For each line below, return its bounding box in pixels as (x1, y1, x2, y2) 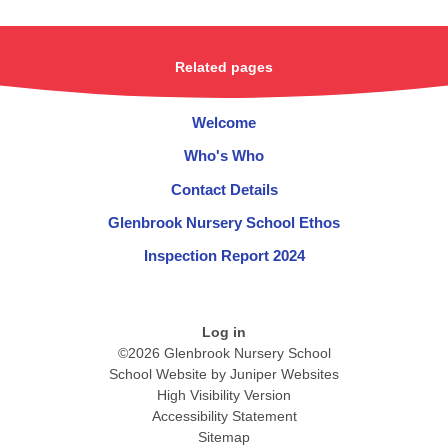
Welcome (192, 114, 256, 132)
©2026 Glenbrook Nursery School (117, 345, 331, 362)
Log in (202, 324, 246, 341)
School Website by (109, 366, 230, 383)
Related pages (175, 59, 273, 75)
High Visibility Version (157, 387, 291, 404)
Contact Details (170, 180, 278, 198)
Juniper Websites (230, 366, 339, 383)
